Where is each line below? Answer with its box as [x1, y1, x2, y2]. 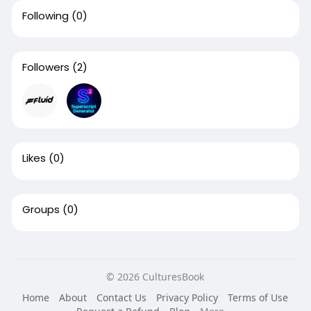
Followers [22, 59, 69, 74]
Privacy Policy [156, 290, 219, 304]
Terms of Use [228, 290, 289, 304]
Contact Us [96, 290, 147, 304]
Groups [22, 201, 60, 217]
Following [22, 8, 69, 23]
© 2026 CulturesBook [106, 269, 205, 283]
